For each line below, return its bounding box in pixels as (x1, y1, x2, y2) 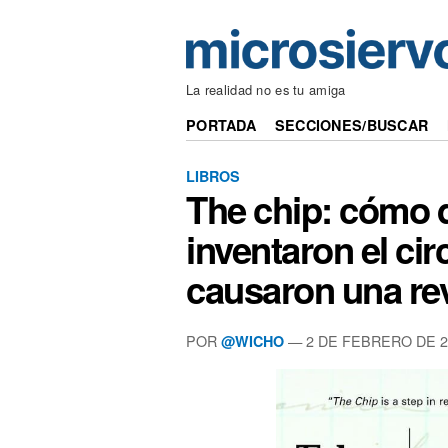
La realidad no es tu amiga (186, 80, 346, 100)
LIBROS (186, 165, 240, 186)
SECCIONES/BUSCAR (274, 115, 429, 136)
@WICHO (221, 330, 284, 351)
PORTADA (186, 115, 257, 136)
